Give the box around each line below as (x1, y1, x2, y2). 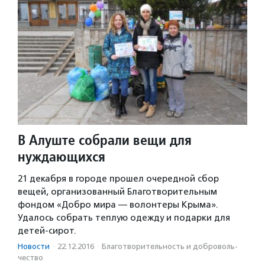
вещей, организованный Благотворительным (18, 186, 217, 198)
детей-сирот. (18, 225, 76, 237)
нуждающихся (18, 147, 105, 166)
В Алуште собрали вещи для (18, 131, 192, 150)
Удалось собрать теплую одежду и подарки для (18, 212, 230, 224)
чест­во (18, 253, 43, 263)
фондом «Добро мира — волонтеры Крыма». (18, 199, 218, 211)
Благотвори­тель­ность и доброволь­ (102, 242, 238, 251)
